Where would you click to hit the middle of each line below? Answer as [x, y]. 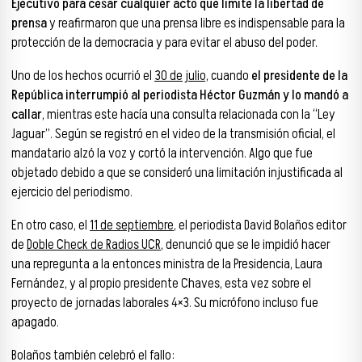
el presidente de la [299, 76]
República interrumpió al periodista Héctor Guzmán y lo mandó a [180, 95]
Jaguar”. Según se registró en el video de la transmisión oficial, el [173, 134]
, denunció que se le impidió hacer [246, 244]
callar [27, 114]
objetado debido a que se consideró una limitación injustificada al [177, 173]
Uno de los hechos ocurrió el [83, 76]
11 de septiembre [132, 225]
